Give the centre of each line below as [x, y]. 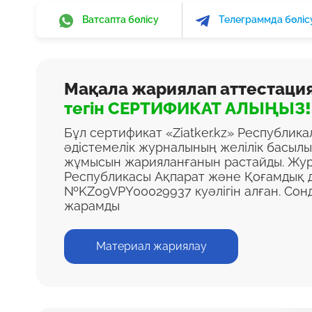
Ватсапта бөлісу [121, 20]
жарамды [92, 206]
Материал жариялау [151, 246]
